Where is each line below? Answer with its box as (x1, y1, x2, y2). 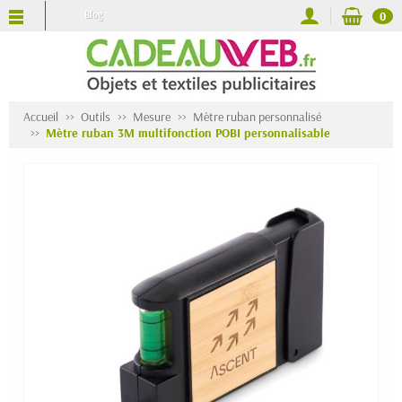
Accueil (23, 109, 58, 125)
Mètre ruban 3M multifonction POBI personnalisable (46, 125, 330, 141)
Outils (81, 109, 110, 125)
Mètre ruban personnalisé (193, 109, 321, 125)
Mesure (133, 109, 170, 125)
